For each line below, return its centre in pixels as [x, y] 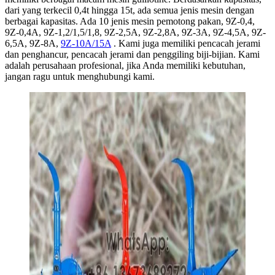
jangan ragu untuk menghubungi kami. [80, 76]
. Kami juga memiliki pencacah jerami [186, 43]
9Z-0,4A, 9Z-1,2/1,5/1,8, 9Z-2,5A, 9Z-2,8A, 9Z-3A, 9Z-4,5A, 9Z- [135, 32]
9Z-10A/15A [86, 43]
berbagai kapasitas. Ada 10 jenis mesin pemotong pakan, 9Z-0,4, [130, 21]
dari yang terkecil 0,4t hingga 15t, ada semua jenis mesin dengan [130, 10]
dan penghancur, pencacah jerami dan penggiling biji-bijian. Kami [132, 54]
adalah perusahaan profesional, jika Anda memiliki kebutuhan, [125, 65]
